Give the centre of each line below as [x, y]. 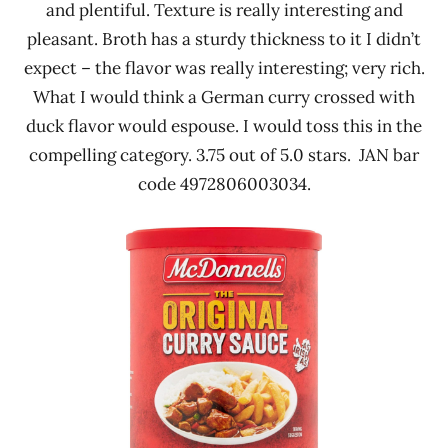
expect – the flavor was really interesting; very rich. [224, 67]
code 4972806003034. [224, 183]
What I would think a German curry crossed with [224, 96]
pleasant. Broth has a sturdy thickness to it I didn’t [224, 38]
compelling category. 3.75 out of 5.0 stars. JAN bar [224, 154]
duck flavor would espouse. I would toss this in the [224, 125]
